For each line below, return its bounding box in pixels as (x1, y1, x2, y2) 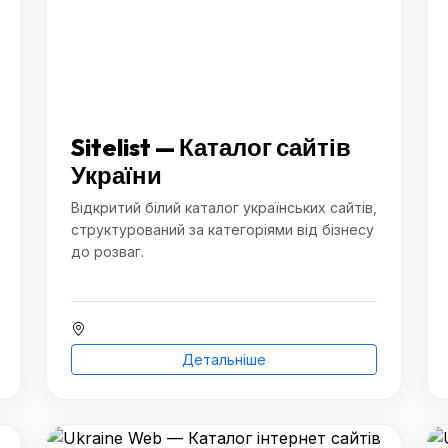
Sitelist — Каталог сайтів (71, 132, 351, 162)
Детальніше (182, 351, 266, 368)
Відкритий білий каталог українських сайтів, (71, 199, 377, 216)
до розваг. (71, 243, 144, 260)
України (71, 160, 162, 190)
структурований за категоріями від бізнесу (71, 221, 374, 238)
